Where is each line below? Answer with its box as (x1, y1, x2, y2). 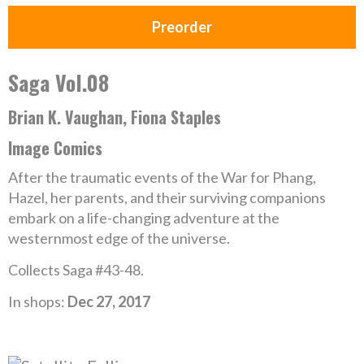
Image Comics (8, 136, 102, 160)
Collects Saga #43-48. (8, 261, 144, 279)
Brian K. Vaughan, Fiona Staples (8, 105, 221, 129)
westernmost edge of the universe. (8, 229, 230, 247)
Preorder (152, 18, 212, 36)
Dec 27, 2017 (67, 292, 150, 310)
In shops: (8, 292, 67, 310)
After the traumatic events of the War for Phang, (8, 168, 316, 186)
